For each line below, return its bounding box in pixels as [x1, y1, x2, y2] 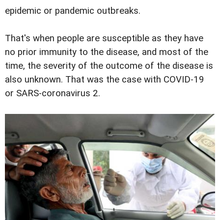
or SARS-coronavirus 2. [5, 87, 100, 99]
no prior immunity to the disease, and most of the [5, 46, 208, 57]
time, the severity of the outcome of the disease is [5, 60, 213, 71]
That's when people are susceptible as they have [5, 32, 203, 44]
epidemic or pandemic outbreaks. [5, 5, 140, 16]
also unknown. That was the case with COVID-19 [5, 74, 204, 85]
